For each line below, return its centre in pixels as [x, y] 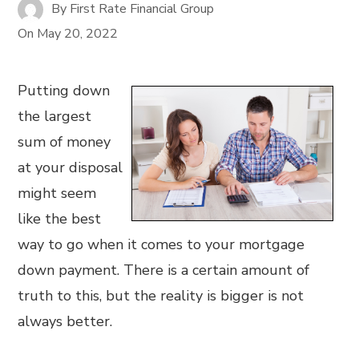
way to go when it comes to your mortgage [161, 244]
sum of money [65, 142]
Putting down [64, 91]
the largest [55, 116]
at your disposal [71, 167]
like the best [60, 219]
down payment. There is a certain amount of [164, 270]
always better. [65, 321]
